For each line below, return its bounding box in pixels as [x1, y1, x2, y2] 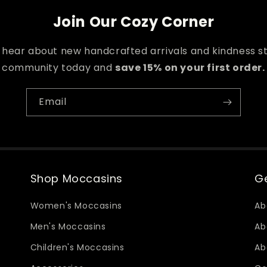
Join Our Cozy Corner [52, 12, 215, 32]
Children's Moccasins [30, 241, 125, 253]
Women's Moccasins [30, 200, 122, 212]
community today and [2, 61, 116, 74]
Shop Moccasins [30, 171, 123, 186]
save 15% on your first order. [115, 61, 265, 74]
